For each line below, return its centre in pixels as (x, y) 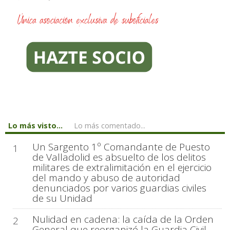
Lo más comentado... (110, 125)
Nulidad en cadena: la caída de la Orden (123, 219)
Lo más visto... (35, 125)
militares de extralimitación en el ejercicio (122, 167)
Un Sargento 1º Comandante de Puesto (121, 147)
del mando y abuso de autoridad (106, 177)
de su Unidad (62, 198)
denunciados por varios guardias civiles (119, 188)
